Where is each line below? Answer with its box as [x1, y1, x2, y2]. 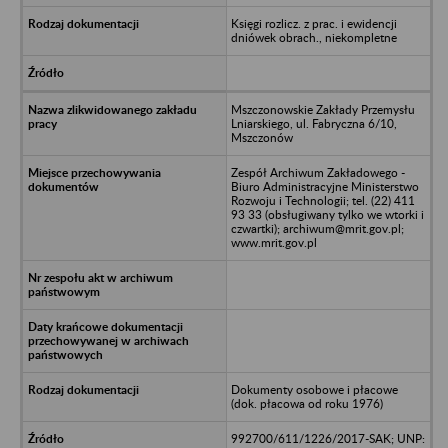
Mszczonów [230, 129, 293, 145]
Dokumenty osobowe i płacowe [230, 381, 398, 397]
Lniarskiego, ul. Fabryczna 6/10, [230, 115, 397, 131]
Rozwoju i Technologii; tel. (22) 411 [230, 192, 415, 208]
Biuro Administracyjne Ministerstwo [230, 178, 419, 194]
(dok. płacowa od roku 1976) [230, 395, 383, 411]
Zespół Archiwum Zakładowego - [230, 164, 405, 180]
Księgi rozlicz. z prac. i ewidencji [230, 15, 397, 31]
